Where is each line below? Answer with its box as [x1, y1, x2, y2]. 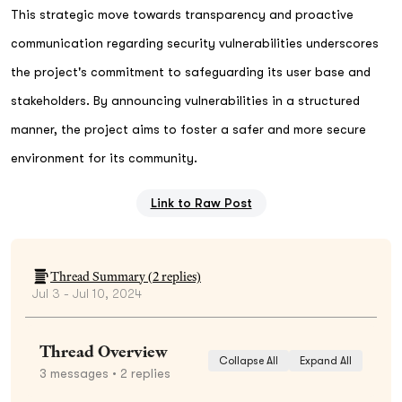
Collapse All [219, 354, 278, 367]
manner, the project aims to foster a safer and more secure [11, 121, 366, 136]
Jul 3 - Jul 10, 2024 [32, 285, 142, 301]
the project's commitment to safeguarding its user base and [11, 64, 371, 79]
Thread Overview [39, 340, 168, 362]
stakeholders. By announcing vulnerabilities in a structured [11, 92, 360, 108]
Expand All [300, 354, 352, 367]
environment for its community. [11, 150, 197, 165]
